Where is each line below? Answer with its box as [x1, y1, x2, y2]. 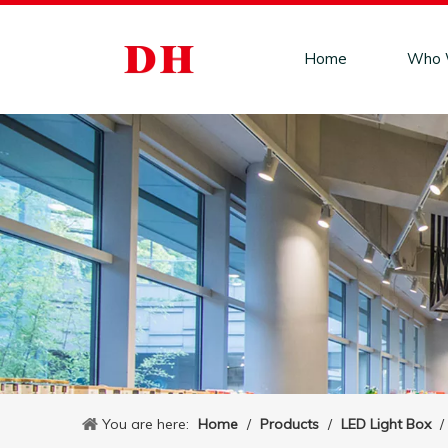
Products [260, 415, 319, 433]
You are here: [102, 415, 189, 433]
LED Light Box [341, 415, 431, 433]
